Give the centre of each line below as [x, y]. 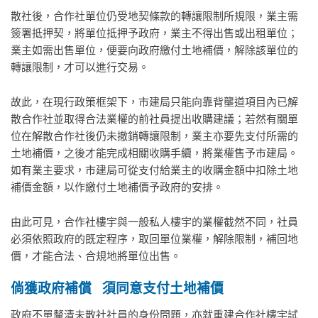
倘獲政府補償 [51, 290]
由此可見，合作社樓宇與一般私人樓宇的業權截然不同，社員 [154, 222]
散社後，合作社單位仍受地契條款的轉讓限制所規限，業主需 [154, 16]
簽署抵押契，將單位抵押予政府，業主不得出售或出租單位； [154, 33]
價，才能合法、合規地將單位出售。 [96, 256]
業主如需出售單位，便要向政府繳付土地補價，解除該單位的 [154, 50]
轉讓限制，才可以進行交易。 [80, 67]
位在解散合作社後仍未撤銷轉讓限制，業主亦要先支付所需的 [154, 136]
